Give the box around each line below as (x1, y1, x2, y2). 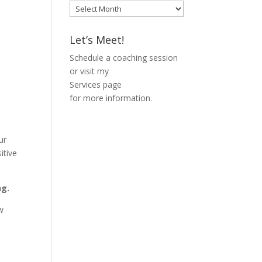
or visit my (70, 65, 109, 77)
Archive (69, 15, 97, 26)
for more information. (70, 92, 153, 104)
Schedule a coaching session (70, 52, 178, 64)
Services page (70, 79, 122, 91)
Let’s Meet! (70, 33, 125, 47)
